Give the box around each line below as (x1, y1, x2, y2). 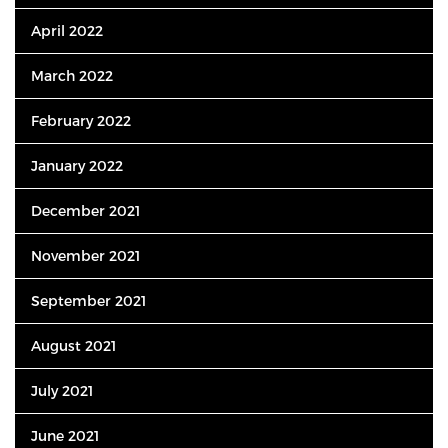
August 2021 (31, 337, 116, 354)
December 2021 (31, 202, 140, 219)
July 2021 (31, 382, 93, 399)
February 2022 (31, 112, 131, 129)
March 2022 (31, 67, 113, 84)
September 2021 (31, 292, 146, 309)
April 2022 (31, 22, 103, 39)
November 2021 (31, 247, 140, 264)
